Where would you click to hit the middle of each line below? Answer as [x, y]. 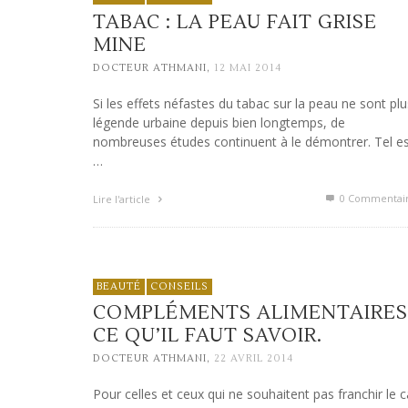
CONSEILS [179, 286]
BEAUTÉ [119, 286]
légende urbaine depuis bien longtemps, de [219, 123]
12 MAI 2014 [248, 68]
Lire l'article [123, 199]
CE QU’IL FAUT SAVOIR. [208, 336]
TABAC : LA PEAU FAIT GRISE [235, 22]
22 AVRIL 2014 [254, 359]
